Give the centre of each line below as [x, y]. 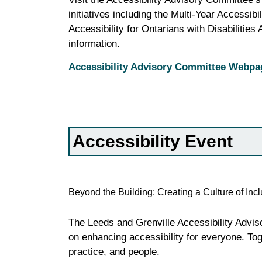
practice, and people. [114, 251]
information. [96, 43]
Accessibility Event [153, 141]
